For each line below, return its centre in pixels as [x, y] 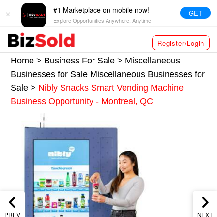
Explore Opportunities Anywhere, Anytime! [103, 20]
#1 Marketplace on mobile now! [101, 10]
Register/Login [181, 43]
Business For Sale [80, 60]
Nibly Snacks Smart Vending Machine [111, 87]
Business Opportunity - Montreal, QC [82, 101]
